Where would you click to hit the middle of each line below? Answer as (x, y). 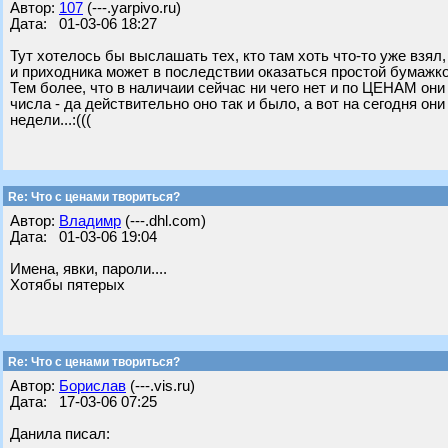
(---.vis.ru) (160, 386)
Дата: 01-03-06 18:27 (83, 24)
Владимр (90, 221)
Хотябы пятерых (67, 285)
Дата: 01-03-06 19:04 (83, 237)
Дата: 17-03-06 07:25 (83, 402)
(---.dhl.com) (163, 221)
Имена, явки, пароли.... (88, 269)
